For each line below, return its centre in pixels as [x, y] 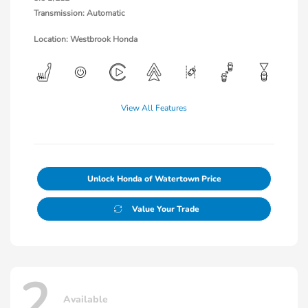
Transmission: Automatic [79, 13]
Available [86, 300]
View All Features [154, 108]
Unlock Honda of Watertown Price [154, 178]
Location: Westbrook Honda [86, 39]
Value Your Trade [165, 209]
